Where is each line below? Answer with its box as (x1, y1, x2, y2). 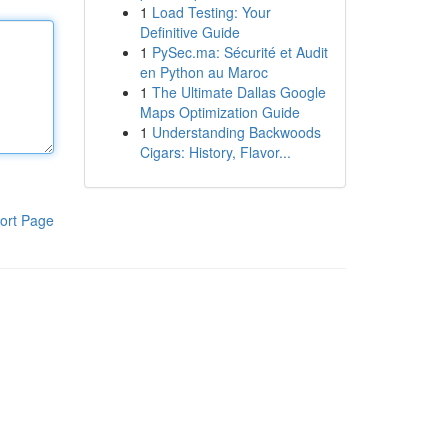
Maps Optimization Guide (139, 102, 300, 122)
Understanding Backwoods (151, 122, 321, 142)
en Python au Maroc (139, 62, 268, 82)
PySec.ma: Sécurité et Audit (151, 42, 328, 62)
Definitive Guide (139, 22, 240, 42)
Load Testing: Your (151, 2, 271, 22)
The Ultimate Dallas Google (151, 82, 326, 102)
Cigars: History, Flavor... (139, 142, 291, 162)
